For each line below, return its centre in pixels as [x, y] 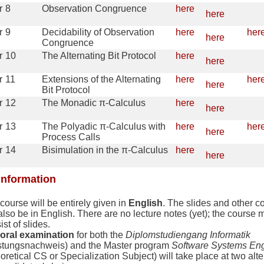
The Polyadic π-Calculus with [104, 127]
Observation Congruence [94, 9]
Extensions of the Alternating [101, 80]
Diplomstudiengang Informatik [188, 235]
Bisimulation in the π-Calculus [105, 150]
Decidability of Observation [98, 32]
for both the [100, 235]
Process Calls [71, 137]
